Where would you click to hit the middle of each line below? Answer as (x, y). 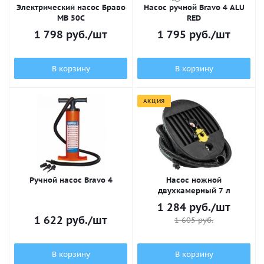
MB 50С (71, 18)
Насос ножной (194, 180)
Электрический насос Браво (71, 7)
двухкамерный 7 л (194, 191)
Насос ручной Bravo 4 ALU (194, 7)
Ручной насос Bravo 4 (71, 180)
